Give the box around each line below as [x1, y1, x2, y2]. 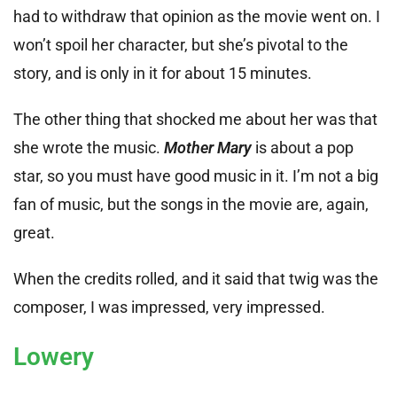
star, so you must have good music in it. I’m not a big [13, 166, 378, 185]
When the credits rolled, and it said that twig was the [13, 269, 378, 288]
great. [13, 222, 55, 242]
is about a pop [252, 137, 354, 157]
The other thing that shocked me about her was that [13, 109, 378, 128]
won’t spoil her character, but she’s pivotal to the [13, 35, 348, 54]
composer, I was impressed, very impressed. [13, 297, 325, 316]
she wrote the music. [13, 137, 164, 157]
